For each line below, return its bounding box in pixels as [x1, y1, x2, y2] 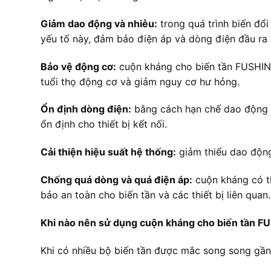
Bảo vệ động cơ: [41, 60, 116, 73]
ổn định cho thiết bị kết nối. [41, 118, 167, 131]
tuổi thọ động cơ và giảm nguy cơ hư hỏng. [41, 75, 240, 88]
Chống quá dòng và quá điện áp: [41, 174, 192, 186]
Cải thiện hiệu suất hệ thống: [41, 146, 176, 158]
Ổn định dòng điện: [41, 103, 131, 116]
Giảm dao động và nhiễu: [41, 17, 157, 30]
